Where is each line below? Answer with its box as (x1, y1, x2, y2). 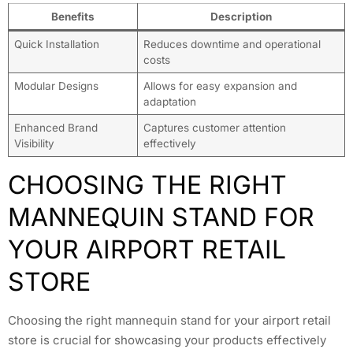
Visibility (13, 136, 54, 150)
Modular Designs (13, 79, 98, 92)
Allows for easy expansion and (143, 79, 297, 92)
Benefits (51, 9, 95, 23)
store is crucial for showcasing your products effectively (8, 332, 326, 347)
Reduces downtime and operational (143, 37, 321, 50)
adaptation (143, 95, 196, 108)
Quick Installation (13, 37, 99, 50)
